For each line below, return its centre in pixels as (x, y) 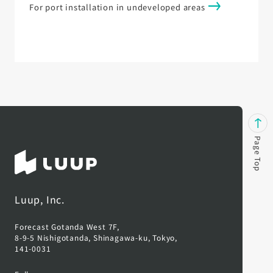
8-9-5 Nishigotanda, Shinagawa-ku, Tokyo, (96, 237)
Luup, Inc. (40, 199)
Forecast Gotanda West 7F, (67, 226)
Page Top (258, 153)
